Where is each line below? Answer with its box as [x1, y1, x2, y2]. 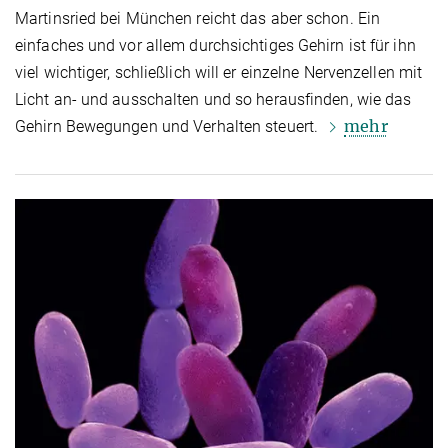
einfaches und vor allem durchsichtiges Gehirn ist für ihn [15, 36, 416, 56]
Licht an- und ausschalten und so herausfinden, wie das [15, 90, 412, 110]
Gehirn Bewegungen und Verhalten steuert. [15, 117, 323, 137]
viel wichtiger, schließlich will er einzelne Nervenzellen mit [15, 63, 423, 83]
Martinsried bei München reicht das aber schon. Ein [15, 9, 381, 29]
